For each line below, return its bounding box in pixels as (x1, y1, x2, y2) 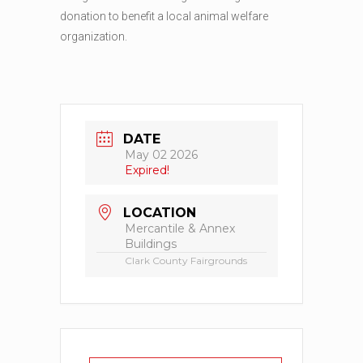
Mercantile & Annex (125, 221, 235, 237)
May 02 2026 (125, 147, 198, 163)
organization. (60, 30, 127, 43)
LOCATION (123, 205, 196, 221)
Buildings (125, 237, 177, 252)
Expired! (125, 163, 169, 178)
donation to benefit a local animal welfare (60, 10, 268, 23)
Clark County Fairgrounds (125, 254, 247, 267)
